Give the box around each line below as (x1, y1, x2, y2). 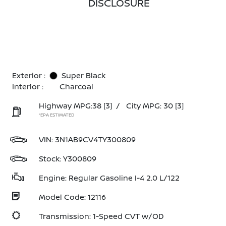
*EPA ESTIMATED (39, 111, 74, 118)
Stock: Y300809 (39, 153, 96, 164)
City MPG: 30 (126, 100, 173, 111)
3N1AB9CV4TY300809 (55, 134, 136, 145)
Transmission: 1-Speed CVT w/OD (39, 211, 164, 221)
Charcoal (60, 81, 93, 92)
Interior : (12, 81, 43, 92)
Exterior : (12, 70, 45, 81)
